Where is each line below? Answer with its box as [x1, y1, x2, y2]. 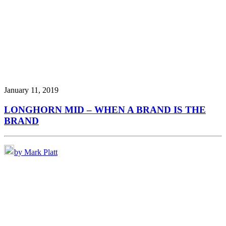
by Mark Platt [14, 148, 58, 157]
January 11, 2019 [4, 86, 59, 95]
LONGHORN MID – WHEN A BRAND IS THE [4, 104, 206, 115]
